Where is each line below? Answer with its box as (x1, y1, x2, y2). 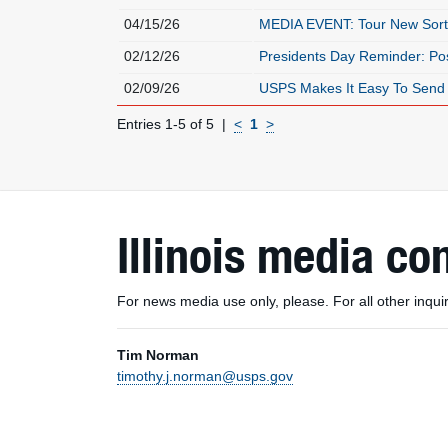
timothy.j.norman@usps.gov (117, 368, 293, 384)
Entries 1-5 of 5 (117, 116, 214, 132)
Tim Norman (117, 347, 199, 363)
